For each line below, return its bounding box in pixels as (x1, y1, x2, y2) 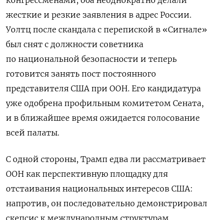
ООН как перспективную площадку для (6, 168, 168, 179)
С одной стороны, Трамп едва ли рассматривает (6, 154, 206, 164)
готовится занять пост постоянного (6, 68, 156, 79)
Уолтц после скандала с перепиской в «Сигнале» (6, 24, 207, 34)
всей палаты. (6, 127, 59, 137)
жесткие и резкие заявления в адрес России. (6, 9, 192, 20)
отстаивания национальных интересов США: (6, 183, 193, 193)
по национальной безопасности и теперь (6, 54, 177, 64)
